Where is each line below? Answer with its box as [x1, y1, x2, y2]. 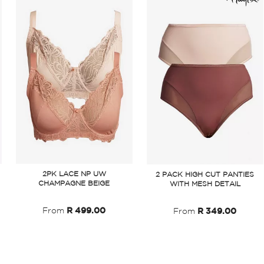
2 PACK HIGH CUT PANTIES [156, 171, 255, 178]
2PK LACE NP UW [42, 171, 106, 177]
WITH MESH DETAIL [169, 180, 240, 187]
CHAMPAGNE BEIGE [38, 180, 110, 187]
